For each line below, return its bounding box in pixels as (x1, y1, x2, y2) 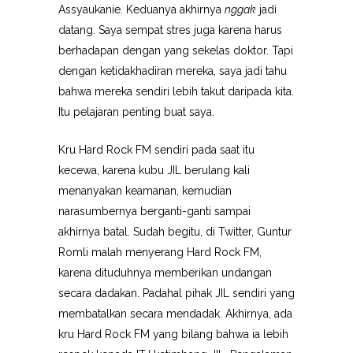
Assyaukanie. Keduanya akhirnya (58, 3, 225, 16)
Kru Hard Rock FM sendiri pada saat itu (58, 143, 255, 156)
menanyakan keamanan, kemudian (58, 184, 232, 197)
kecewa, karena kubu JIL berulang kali (58, 164, 250, 176)
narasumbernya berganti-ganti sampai (58, 205, 251, 217)
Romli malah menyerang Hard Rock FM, (58, 246, 262, 258)
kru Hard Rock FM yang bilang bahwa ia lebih (58, 328, 288, 340)
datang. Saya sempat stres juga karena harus (58, 24, 282, 36)
